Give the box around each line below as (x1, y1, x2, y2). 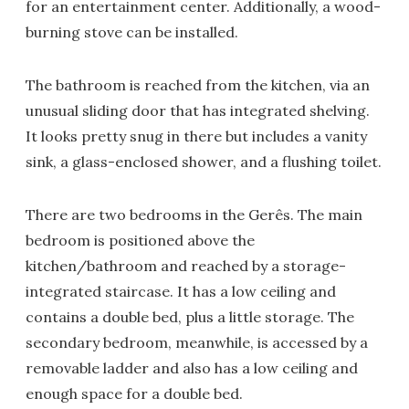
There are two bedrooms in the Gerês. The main (26, 205, 362, 225)
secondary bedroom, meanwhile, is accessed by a (26, 333, 368, 352)
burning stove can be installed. (26, 23, 238, 42)
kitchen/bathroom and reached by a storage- (26, 257, 346, 276)
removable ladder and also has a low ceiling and (26, 359, 358, 378)
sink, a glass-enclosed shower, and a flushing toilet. (26, 152, 382, 172)
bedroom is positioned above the (26, 231, 255, 250)
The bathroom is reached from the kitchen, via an (26, 76, 370, 95)
